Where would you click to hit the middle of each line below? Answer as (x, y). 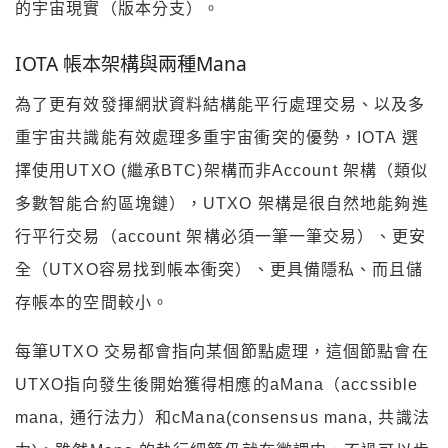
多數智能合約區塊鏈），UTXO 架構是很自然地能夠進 (222, 203)
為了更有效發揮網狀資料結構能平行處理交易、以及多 (220, 104)
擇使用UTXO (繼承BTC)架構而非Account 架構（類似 (222, 170)
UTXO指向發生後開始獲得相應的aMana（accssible (217, 384)
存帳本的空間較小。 (92, 302)
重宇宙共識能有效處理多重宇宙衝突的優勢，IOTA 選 (217, 137)
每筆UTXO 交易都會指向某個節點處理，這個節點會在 (222, 351)
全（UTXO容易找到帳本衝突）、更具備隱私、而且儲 (219, 269)
